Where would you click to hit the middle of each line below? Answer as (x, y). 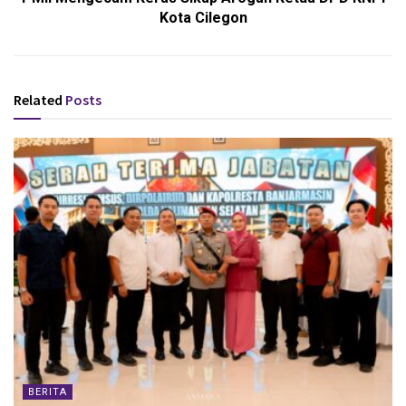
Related (38, 100)
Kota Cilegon (203, 18)
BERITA (48, 392)
